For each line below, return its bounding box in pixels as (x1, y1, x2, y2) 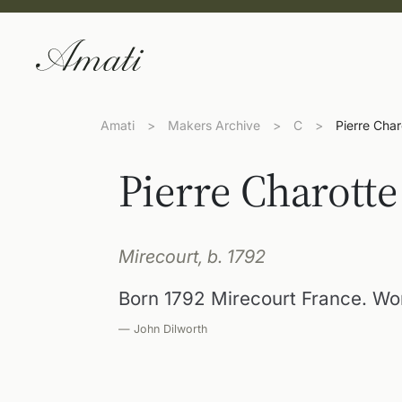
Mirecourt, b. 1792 (118, 246, 266, 267)
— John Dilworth (118, 322, 207, 336)
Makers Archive (168, 118, 260, 133)
